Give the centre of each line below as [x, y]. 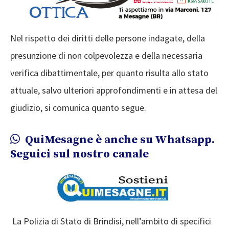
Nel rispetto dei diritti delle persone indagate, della [108, 38]
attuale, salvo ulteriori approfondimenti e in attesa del [114, 90]
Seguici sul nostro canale [79, 154]
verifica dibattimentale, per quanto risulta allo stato [109, 73]
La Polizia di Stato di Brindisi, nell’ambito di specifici [111, 221]
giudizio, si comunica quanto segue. [78, 107]
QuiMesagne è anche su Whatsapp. [119, 140]
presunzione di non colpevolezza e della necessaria [106, 55]
